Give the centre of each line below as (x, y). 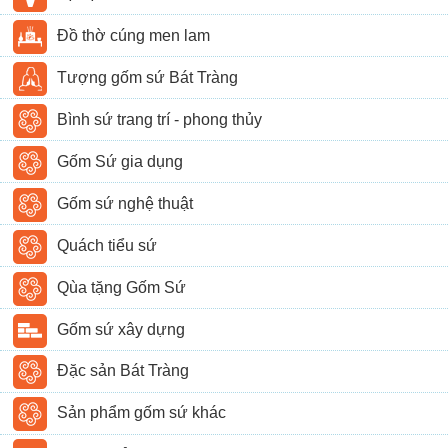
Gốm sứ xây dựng (121, 329)
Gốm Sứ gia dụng (120, 161)
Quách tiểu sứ (107, 245)
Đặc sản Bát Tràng (123, 371)
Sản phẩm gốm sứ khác (142, 413)
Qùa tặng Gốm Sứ (122, 287)
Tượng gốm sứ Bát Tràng (148, 77)
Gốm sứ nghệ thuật (125, 203)
